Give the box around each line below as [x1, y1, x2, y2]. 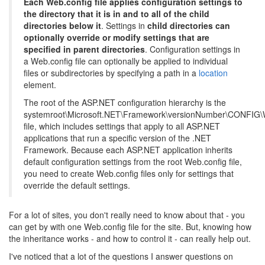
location [199, 67, 228, 79]
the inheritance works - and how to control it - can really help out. [9, 232, 251, 244]
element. [24, 79, 56, 91]
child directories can [147, 20, 230, 31]
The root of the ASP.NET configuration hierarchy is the [24, 96, 226, 108]
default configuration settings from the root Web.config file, [24, 156, 242, 167]
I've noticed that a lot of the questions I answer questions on [9, 250, 233, 262]
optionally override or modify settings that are [24, 31, 209, 43]
